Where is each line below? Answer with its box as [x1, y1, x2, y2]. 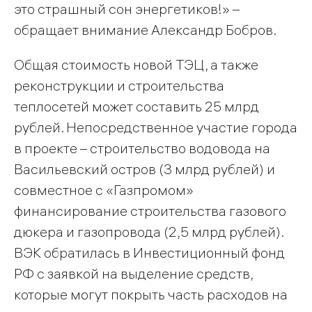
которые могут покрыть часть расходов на [14, 286, 288, 304]
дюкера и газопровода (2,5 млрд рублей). [14, 223, 283, 241]
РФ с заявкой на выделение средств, [14, 265, 253, 283]
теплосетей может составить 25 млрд [14, 97, 259, 116]
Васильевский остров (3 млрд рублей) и [14, 160, 275, 178]
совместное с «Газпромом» [14, 181, 194, 199]
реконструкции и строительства [14, 77, 224, 95]
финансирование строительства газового [14, 202, 286, 220]
